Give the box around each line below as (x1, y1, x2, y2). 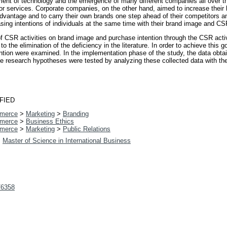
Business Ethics (26, 118, 74, 126)
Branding (63, 110, 89, 118)
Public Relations (63, 125, 110, 133)
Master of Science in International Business (3, 137, 131, 145)
